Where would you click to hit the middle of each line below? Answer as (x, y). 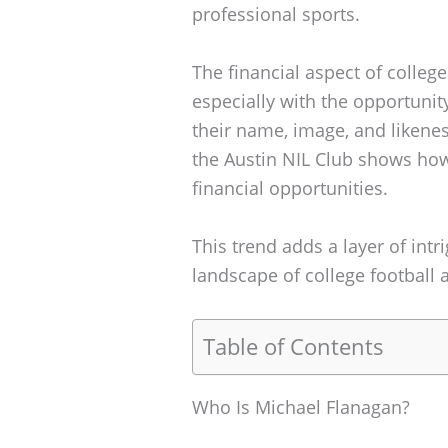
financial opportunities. (290, 188)
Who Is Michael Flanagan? (301, 406)
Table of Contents (293, 346)
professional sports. (276, 14)
